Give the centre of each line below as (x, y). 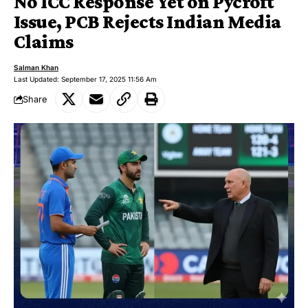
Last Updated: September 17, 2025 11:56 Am (85, 79)
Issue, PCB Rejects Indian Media (147, 22)
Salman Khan (36, 67)
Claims (44, 42)
